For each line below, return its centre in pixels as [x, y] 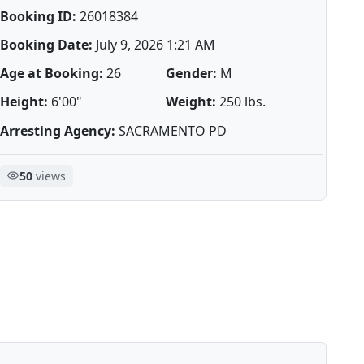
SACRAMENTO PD [171, 130]
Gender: [192, 74]
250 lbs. [241, 102]
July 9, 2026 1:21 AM [154, 44]
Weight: [191, 102]
